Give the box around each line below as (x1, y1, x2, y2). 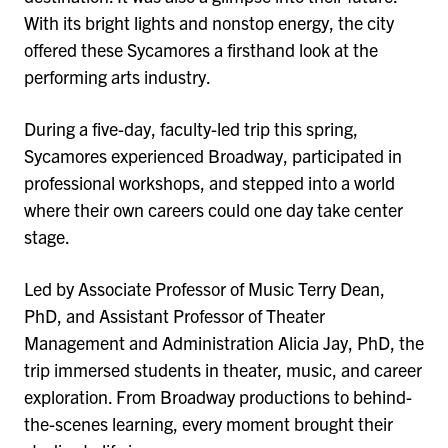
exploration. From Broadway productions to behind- (24, 385, 412, 409)
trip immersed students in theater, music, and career (24, 358, 422, 382)
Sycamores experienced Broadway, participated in (24, 144, 402, 168)
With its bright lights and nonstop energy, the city (24, 11, 394, 35)
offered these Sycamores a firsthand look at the (24, 38, 378, 62)
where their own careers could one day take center (24, 198, 403, 222)
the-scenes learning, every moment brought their (24, 412, 393, 436)
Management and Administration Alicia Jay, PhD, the (24, 331, 424, 355)
